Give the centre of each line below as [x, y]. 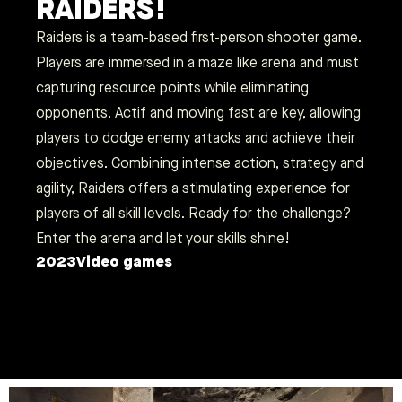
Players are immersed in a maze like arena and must [197, 62]
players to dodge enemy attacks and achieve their [196, 138]
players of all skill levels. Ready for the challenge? [193, 213]
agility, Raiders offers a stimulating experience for [193, 188]
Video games [124, 261]
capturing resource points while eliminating [172, 87]
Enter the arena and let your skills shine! [163, 238]
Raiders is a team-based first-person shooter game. [199, 37]
